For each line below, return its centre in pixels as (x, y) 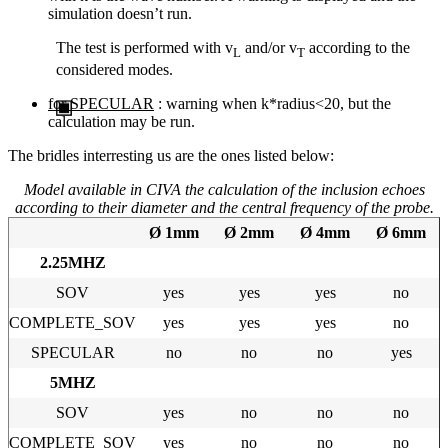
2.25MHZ (72, 263)
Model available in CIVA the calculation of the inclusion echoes (224, 190)
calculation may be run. (121, 122)
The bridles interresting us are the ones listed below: (171, 156)
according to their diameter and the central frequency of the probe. (224, 208)
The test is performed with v (144, 47)
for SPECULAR (101, 104)
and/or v (269, 47)
